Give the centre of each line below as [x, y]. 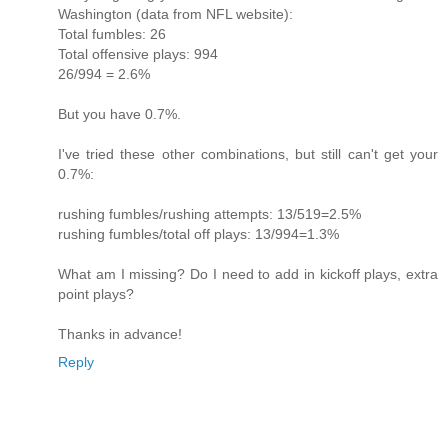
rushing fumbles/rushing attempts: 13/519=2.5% [209, 213]
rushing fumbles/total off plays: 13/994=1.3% [198, 233]
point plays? [96, 293]
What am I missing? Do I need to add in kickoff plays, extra [248, 273]
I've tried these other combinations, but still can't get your [248, 153]
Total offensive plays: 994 [138, 53]
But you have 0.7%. [119, 113]
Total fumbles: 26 [112, 33]
